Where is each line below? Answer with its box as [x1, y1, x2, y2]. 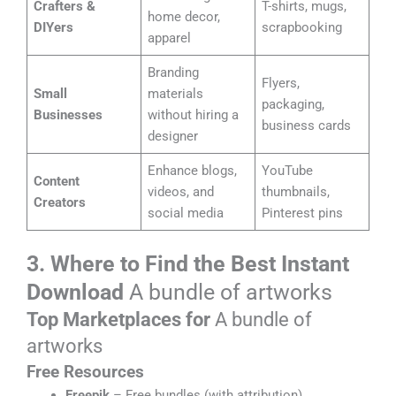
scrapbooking [262, 19, 343, 36]
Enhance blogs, [148, 163, 238, 179]
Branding [148, 65, 200, 81]
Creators [34, 194, 87, 211]
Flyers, [262, 75, 301, 92]
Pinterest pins [262, 205, 344, 222]
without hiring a [148, 107, 240, 124]
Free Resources [27, 361, 144, 382]
